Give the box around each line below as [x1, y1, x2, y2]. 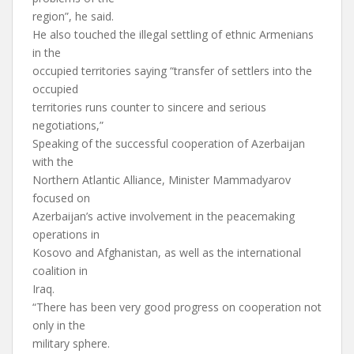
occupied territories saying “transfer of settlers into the [32, 63, 312, 78]
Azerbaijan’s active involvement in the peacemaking [32, 209, 295, 224]
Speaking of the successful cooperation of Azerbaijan [32, 136, 305, 151]
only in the [32, 318, 85, 333]
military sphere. [32, 336, 110, 351]
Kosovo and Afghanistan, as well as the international [32, 245, 301, 260]
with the [32, 154, 73, 169]
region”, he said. [32, 9, 114, 24]
